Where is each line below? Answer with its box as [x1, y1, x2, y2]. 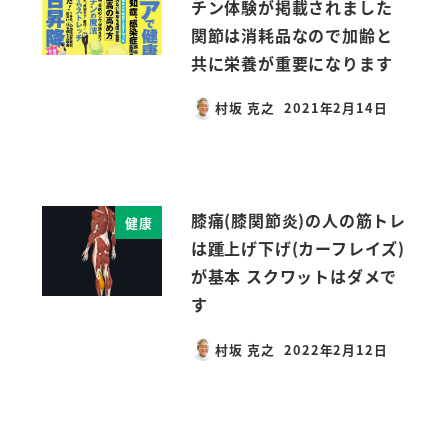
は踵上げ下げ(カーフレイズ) [190, 236, 405, 261]
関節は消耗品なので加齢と [190, 22, 393, 47]
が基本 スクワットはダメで [190, 264, 398, 289]
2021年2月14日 [284, 98, 388, 118]
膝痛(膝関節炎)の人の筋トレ [190, 208, 406, 233]
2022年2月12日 [284, 339, 388, 359]
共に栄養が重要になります [190, 50, 393, 75]
